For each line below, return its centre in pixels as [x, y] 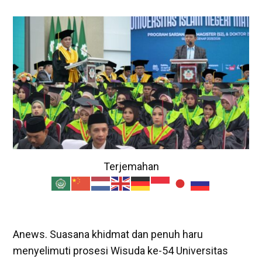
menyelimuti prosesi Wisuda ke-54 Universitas [121, 250]
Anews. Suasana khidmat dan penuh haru [108, 234]
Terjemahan [131, 166]
